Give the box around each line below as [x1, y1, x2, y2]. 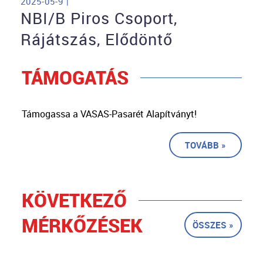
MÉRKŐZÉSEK [21, 213, 143, 238]
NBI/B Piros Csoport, [21, 8, 177, 29]
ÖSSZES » [192, 219, 234, 231]
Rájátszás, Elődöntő [21, 29, 173, 50]
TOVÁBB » [184, 139, 226, 151]
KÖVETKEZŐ [21, 187, 127, 213]
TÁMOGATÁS [21, 65, 129, 90]
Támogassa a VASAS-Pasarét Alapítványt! [21, 107, 197, 121]
